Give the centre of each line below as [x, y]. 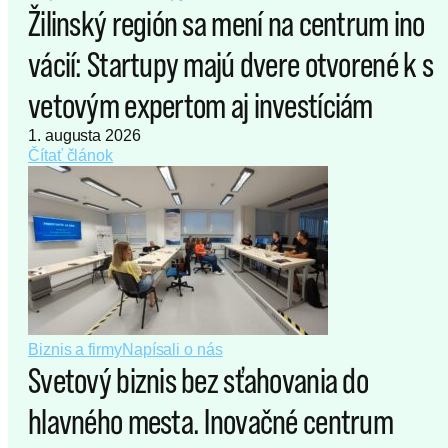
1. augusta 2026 [84, 136]
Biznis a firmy [75, 350]
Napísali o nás [172, 350]
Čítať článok [71, 156]
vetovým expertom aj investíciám [203, 105]
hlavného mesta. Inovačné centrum [210, 421]
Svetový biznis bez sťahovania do [198, 380]
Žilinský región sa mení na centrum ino [226, 23]
